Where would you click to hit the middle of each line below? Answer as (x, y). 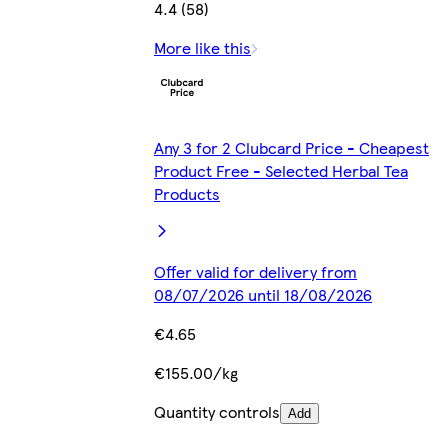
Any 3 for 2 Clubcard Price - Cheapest (291, 148)
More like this (202, 48)
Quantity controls (217, 412)
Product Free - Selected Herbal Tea (281, 171)
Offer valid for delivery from (255, 272)
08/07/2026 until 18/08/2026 (263, 295)
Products (187, 194)
